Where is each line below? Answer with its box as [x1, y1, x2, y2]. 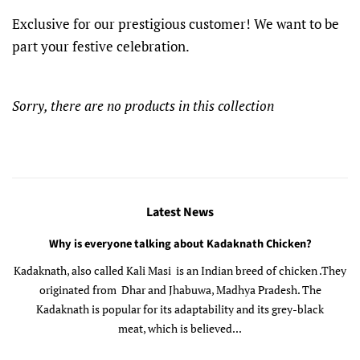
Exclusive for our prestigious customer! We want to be [12, 14, 339, 33]
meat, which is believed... [118, 321, 242, 336]
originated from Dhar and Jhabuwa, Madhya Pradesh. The [39, 282, 321, 297]
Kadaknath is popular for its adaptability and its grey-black [36, 301, 324, 317]
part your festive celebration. [12, 37, 192, 55]
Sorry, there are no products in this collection [12, 96, 274, 115]
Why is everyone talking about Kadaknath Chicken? [48, 235, 312, 252]
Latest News [146, 203, 214, 221]
